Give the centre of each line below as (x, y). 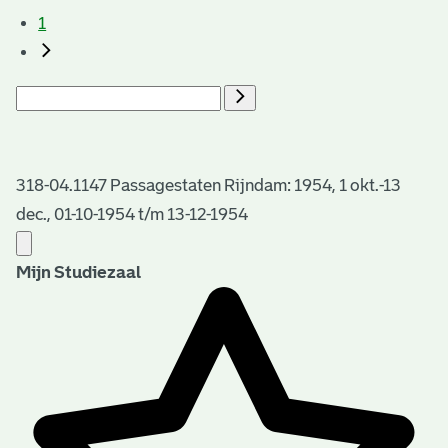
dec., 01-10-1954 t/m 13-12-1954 (132, 214)
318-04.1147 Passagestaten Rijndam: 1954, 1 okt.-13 (208, 185)
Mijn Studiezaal (78, 272)
